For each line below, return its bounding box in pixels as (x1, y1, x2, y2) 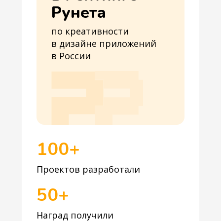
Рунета (51, 2, 106, 23)
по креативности (51, 25, 129, 37)
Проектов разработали (37, 163, 140, 175)
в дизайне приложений (51, 37, 156, 49)
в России (51, 50, 91, 62)
